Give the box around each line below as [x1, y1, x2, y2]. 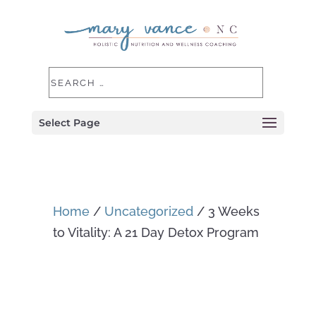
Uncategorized [104, 204, 193, 219]
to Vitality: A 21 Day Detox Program [52, 225, 259, 240]
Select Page [38, 116, 100, 129]
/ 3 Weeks [193, 204, 260, 219]
